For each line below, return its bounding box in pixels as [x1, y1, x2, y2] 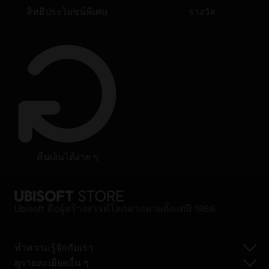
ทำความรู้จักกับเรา [14, 241, 93, 253]
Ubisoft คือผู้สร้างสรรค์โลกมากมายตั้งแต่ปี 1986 [14, 202, 216, 214]
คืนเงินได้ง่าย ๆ [43, 150, 98, 162]
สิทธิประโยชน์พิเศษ [32, 5, 108, 17]
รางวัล [193, 5, 216, 17]
